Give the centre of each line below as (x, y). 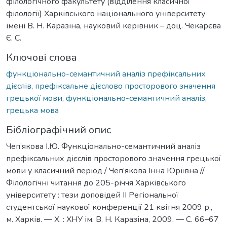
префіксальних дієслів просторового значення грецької (113, 158)
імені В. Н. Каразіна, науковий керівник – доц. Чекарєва (113, 26)
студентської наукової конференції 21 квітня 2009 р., (109, 207)
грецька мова (32, 110)
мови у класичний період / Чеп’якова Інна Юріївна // (105, 171)
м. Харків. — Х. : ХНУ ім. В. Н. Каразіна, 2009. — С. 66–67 (112, 219)
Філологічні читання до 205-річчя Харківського (96, 183)
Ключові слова (42, 57)
